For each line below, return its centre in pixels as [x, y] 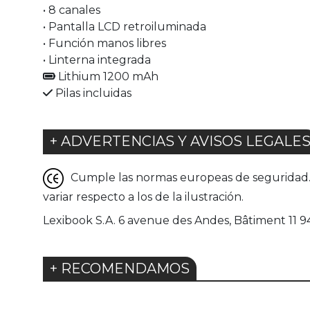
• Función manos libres [104, 44]
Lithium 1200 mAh [107, 77]
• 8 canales [72, 10]
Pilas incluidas [92, 93]
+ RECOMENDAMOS [120, 269]
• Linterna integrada [97, 60]
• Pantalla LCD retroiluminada [125, 27]
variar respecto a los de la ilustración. [143, 197]
